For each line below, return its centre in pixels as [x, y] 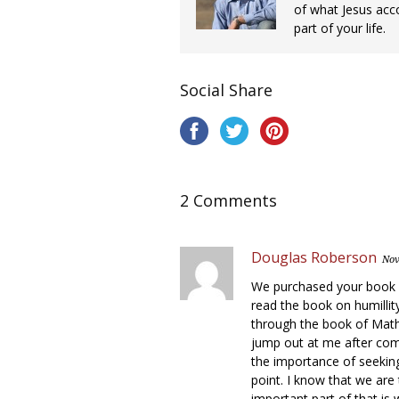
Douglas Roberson [314, 257]
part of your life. [340, 28]
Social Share [226, 90]
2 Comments [228, 200]
